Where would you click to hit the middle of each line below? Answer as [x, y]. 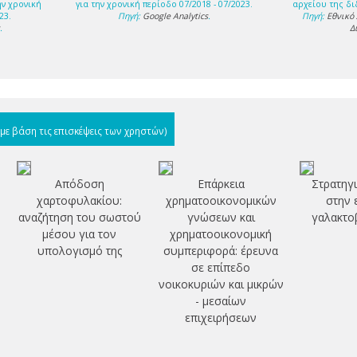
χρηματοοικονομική [221, 234]
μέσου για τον [80, 234]
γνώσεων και [221, 218]
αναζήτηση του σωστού [79, 218]
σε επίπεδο [221, 268]
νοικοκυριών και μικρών [221, 284]
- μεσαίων [221, 301]
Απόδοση [79, 184]
